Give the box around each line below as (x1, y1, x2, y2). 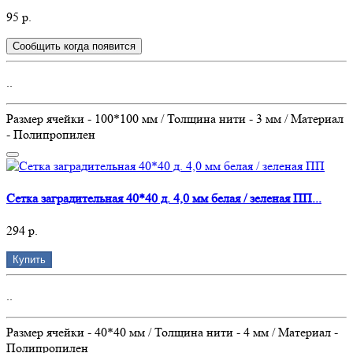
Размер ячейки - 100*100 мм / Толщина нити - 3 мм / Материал (6, 110, 344, 126)
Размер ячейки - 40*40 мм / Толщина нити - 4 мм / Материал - (6, 325, 338, 340)
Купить (13, 254, 46, 266)
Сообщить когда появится (13, 39, 136, 52)
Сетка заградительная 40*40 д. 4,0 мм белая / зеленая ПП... (6, 191, 321, 206)
